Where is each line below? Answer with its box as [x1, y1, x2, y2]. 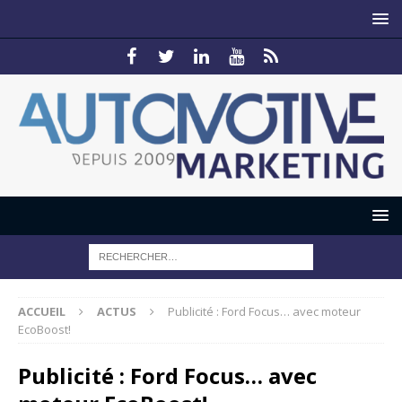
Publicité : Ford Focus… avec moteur [168, 303, 361, 320]
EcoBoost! [18, 321, 71, 338]
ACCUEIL [18, 303, 66, 320]
